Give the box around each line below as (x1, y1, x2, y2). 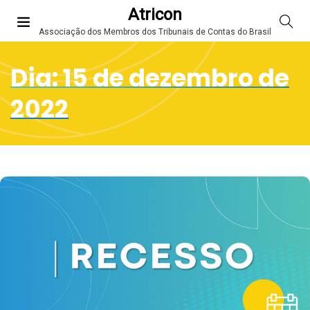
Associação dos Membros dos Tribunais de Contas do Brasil (39, 27, 271, 37)
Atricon (128, 5, 182, 25)
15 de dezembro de (63, 61, 289, 95)
